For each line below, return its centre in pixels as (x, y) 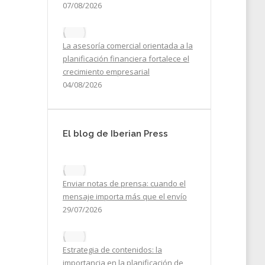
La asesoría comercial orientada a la (127, 46)
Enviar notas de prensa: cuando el (124, 183)
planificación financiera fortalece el (126, 59)
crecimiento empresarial (106, 72)
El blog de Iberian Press (115, 134)
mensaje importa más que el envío (125, 196)
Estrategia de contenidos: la (112, 250)
